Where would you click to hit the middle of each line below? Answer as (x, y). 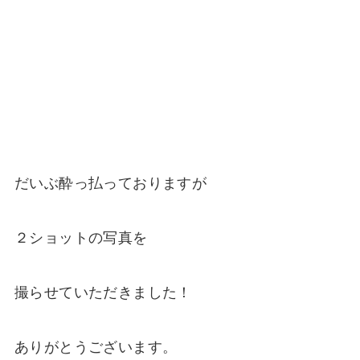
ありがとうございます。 (96, 347)
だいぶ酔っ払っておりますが (110, 184)
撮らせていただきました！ (103, 292)
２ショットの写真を (81, 238)
